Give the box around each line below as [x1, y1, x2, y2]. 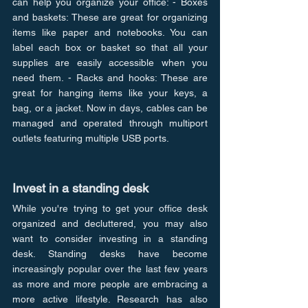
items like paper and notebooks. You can [12, 26, 208, 38]
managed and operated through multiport [12, 117, 208, 129]
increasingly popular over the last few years [12, 263, 208, 274]
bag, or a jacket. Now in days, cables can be [12, 102, 208, 113]
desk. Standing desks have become [12, 247, 208, 259]
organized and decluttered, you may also [12, 217, 208, 229]
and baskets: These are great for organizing [12, 11, 208, 23]
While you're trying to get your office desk [12, 202, 208, 214]
